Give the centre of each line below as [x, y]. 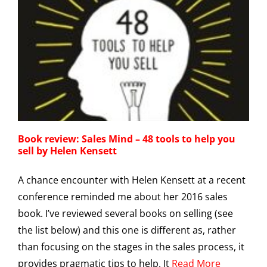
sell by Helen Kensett [67, 151]
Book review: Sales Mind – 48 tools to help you [127, 139]
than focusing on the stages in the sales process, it [131, 247]
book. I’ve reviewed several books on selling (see [125, 213]
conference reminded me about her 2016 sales [123, 197]
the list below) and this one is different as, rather [127, 230]
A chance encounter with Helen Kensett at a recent [132, 180]
